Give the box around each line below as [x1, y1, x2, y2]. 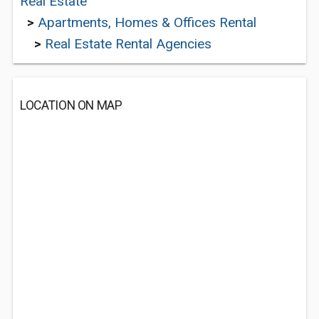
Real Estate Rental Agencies [45, 36, 211, 52]
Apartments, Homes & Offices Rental [38, 14, 256, 31]
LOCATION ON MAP [20, 98, 122, 113]
